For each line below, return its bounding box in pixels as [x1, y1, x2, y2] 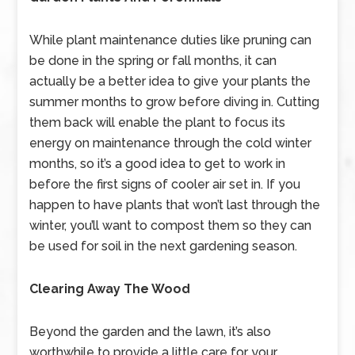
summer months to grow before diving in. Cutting [29, 94, 320, 109]
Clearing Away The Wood [29, 281, 191, 296]
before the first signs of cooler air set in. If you [29, 177, 301, 192]
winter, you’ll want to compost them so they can [29, 218, 312, 233]
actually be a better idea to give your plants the [29, 74, 311, 89]
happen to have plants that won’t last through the [29, 197, 321, 212]
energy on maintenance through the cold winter [29, 136, 312, 151]
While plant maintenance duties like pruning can [29, 32, 312, 48]
